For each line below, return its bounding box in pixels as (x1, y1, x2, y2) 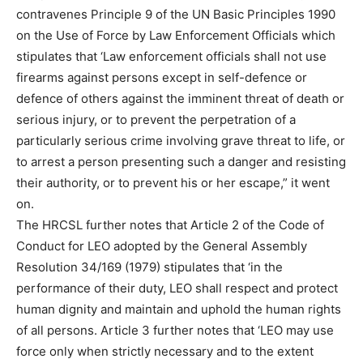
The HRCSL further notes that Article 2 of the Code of (16, 217, 324, 233)
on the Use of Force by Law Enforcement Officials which (16, 28, 335, 44)
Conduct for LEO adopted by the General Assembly (16, 238, 307, 254)
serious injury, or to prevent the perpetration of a (16, 112, 296, 128)
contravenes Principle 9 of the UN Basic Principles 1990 (16, 6, 335, 23)
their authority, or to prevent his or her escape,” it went (16, 175, 330, 191)
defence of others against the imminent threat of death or (16, 91, 344, 107)
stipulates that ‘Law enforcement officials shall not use (16, 49, 327, 65)
